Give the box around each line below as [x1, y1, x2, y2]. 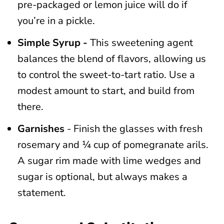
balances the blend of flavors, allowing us [17, 52, 206, 65]
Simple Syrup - [17, 36, 90, 49]
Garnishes [17, 122, 67, 135]
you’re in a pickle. [17, 14, 95, 27]
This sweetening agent [89, 36, 193, 49]
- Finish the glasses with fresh [66, 122, 202, 135]
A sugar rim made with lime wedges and [17, 154, 201, 167]
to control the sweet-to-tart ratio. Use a [17, 68, 195, 81]
